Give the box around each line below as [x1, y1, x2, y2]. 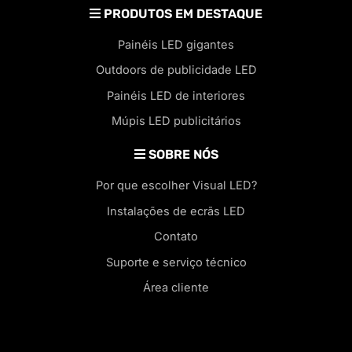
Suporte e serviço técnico [105, 255, 247, 269]
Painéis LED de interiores [107, 88, 245, 103]
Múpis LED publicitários [111, 114, 241, 129]
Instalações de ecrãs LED [107, 203, 245, 218]
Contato [154, 229, 198, 244]
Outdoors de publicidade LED [95, 63, 257, 78]
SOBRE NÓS [145, 147, 218, 163]
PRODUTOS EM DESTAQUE [101, 5, 262, 21]
